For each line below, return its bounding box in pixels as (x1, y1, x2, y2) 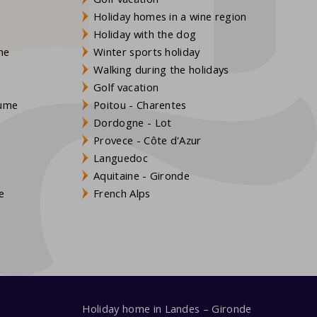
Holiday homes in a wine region (93, 8, 247, 23)
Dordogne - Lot (93, 115, 172, 129)
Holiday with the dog (93, 26, 197, 41)
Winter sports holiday (93, 44, 200, 59)
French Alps (93, 185, 151, 200)
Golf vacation (93, 79, 159, 94)
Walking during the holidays (93, 62, 229, 76)
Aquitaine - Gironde (93, 168, 190, 183)
